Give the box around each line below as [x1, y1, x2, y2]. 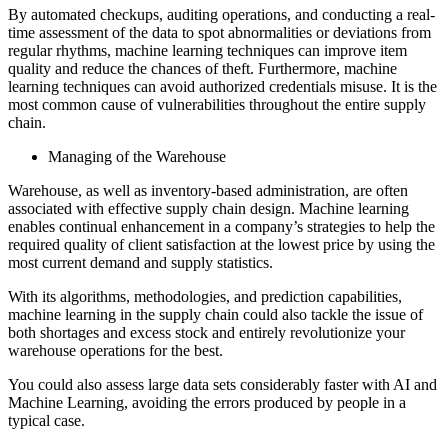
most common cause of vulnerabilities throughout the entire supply [8, 96, 426, 114]
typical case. [8, 412, 85, 430]
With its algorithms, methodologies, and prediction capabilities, [8, 288, 402, 306]
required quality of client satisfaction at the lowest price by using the [8, 236, 435, 254]
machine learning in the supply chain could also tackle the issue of [8, 306, 423, 324]
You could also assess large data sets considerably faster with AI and [8, 376, 437, 394]
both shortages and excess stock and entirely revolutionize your [8, 324, 405, 342]
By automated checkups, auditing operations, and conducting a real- [8, 6, 435, 24]
